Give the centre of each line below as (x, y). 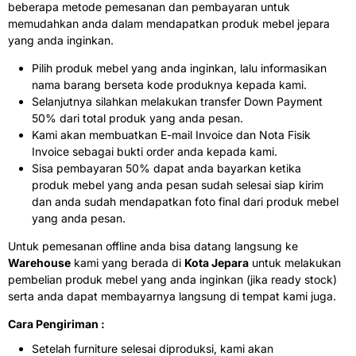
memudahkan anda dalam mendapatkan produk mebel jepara (169, 23)
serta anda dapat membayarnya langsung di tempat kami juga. (172, 296)
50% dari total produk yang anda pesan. (137, 118)
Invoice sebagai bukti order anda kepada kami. (155, 151)
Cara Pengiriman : (56, 323)
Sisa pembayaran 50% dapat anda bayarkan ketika (166, 168)
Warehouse (39, 262)
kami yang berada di (128, 262)
